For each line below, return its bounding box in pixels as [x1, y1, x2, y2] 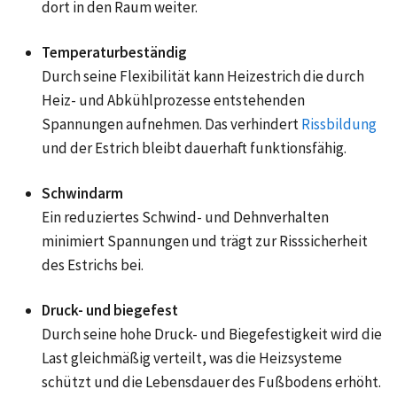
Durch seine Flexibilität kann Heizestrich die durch [42, 66, 364, 87]
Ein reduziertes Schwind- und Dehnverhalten [42, 207, 329, 228]
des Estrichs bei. [42, 255, 144, 276]
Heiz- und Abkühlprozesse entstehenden [42, 90, 305, 111]
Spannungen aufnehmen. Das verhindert [42, 114, 299, 135]
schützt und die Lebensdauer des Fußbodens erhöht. [42, 372, 381, 393]
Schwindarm [42, 183, 123, 204]
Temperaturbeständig [42, 43, 187, 63]
